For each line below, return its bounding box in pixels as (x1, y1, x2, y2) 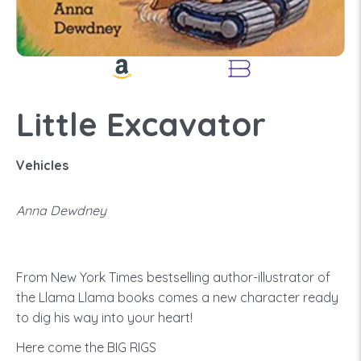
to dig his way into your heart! (16, 309, 193, 326)
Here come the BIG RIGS (16, 339, 156, 355)
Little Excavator (16, 104, 266, 144)
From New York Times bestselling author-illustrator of (16, 269, 330, 285)
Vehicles (16, 157, 68, 173)
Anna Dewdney (16, 202, 106, 218)
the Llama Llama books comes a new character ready (16, 289, 338, 305)
